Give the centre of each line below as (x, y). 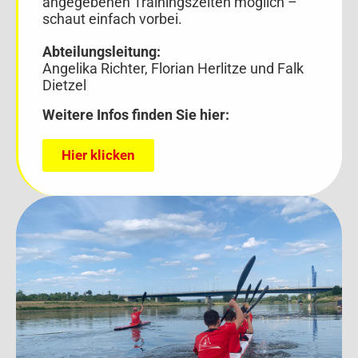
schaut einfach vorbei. (112, 19)
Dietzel (64, 86)
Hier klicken (98, 155)
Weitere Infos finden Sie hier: (136, 115)
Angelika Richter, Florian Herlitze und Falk (173, 69)
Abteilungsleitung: (101, 52)
